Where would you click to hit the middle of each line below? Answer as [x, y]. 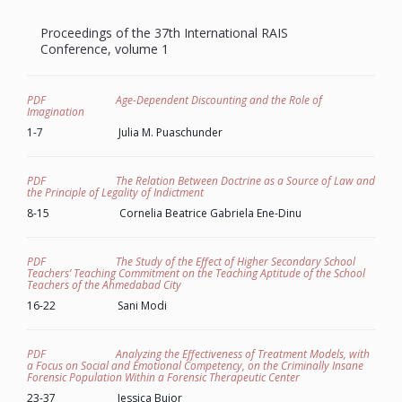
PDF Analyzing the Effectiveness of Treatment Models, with [198, 354]
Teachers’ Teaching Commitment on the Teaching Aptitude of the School [196, 273]
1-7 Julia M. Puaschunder [125, 132]
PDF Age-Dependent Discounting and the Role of [175, 100]
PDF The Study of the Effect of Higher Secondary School [191, 262]
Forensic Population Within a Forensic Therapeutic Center [163, 377]
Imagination [56, 112]
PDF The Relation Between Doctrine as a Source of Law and [201, 181]
